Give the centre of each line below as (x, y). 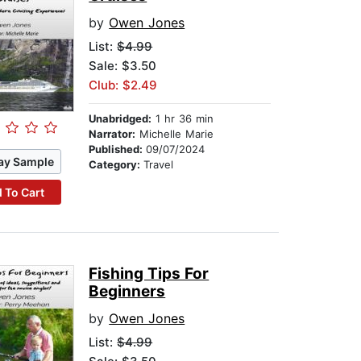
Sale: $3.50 (123, 66)
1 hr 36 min (183, 119)
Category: (116, 165)
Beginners (127, 292)
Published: (118, 149)
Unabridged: (120, 119)
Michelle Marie (175, 134)
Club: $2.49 (123, 85)
